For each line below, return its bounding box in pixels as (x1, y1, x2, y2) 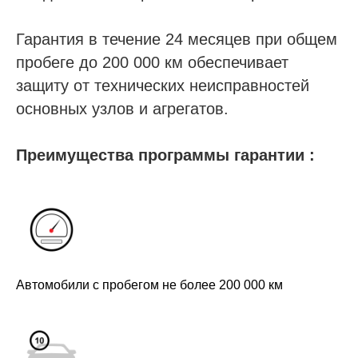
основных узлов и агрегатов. (16, 100, 229, 118)
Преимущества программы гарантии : (16, 146, 315, 165)
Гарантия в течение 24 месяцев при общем (16, 30, 337, 49)
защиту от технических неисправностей (16, 77, 309, 95)
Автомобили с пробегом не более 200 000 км (16, 277, 283, 292)
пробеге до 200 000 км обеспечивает (16, 54, 288, 72)
